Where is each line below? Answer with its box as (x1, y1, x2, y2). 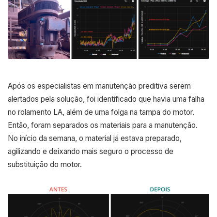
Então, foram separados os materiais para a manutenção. (8, 121, 198, 130)
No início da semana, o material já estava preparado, (8, 134, 182, 143)
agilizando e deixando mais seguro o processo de (8, 147, 173, 156)
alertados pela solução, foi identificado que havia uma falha (8, 94, 204, 104)
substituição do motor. (8, 160, 84, 170)
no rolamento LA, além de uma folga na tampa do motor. (8, 108, 194, 117)
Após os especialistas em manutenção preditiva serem (8, 81, 191, 91)
